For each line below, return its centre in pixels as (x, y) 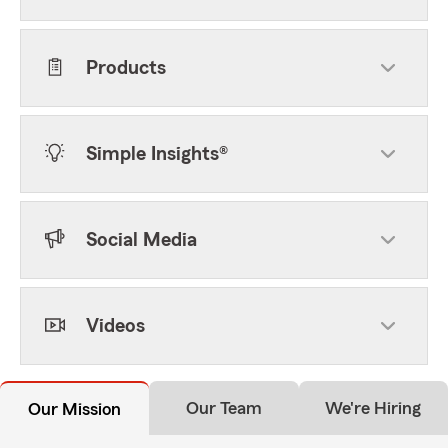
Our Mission (75, 409)
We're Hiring (373, 408)
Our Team (223, 408)
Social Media (141, 240)
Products (126, 68)
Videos (115, 326)
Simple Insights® (157, 154)
